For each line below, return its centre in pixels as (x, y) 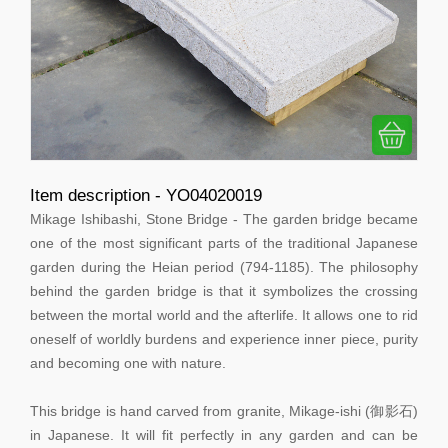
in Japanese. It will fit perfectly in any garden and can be (224, 435)
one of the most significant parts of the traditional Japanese (224, 243)
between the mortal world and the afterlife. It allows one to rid (224, 315)
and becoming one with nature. (128, 363)
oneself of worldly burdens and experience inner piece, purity (224, 339)
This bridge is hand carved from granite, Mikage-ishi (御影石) (224, 411)
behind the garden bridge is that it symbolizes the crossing (224, 291)
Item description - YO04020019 (146, 195)
